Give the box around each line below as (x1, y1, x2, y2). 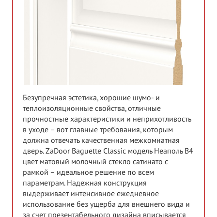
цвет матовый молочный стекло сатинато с (23, 157, 168, 166)
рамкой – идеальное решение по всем (23, 168, 154, 177)
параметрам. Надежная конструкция (23, 178, 147, 187)
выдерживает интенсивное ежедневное (23, 189, 159, 198)
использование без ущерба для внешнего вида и (23, 200, 190, 209)
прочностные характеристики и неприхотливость (23, 114, 191, 124)
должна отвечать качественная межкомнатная (23, 136, 180, 145)
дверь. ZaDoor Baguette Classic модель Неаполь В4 (23, 146, 193, 155)
